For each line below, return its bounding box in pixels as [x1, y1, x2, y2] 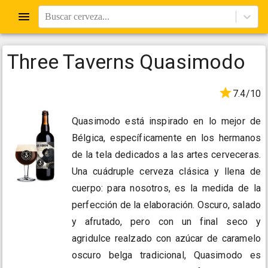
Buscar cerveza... [45, 11, 109, 22]
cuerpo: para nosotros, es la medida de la [72, 182, 261, 194]
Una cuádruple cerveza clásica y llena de [72, 166, 261, 178]
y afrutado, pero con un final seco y [72, 216, 261, 228]
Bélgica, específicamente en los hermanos [72, 132, 261, 144]
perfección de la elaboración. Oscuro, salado [72, 199, 261, 211]
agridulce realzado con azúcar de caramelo [72, 233, 261, 245]
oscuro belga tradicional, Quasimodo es [72, 249, 261, 261]
